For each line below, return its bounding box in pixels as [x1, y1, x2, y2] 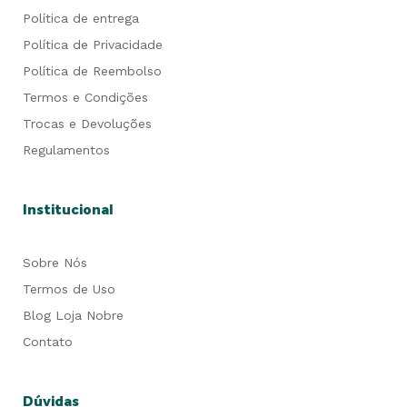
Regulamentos [23, 143, 110, 157]
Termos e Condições [23, 90, 148, 104]
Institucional [23, 203, 114, 218]
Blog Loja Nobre [23, 308, 124, 323]
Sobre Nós [23, 255, 87, 270]
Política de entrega [23, 11, 139, 25]
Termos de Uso [23, 282, 115, 296]
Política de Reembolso [23, 64, 162, 78]
